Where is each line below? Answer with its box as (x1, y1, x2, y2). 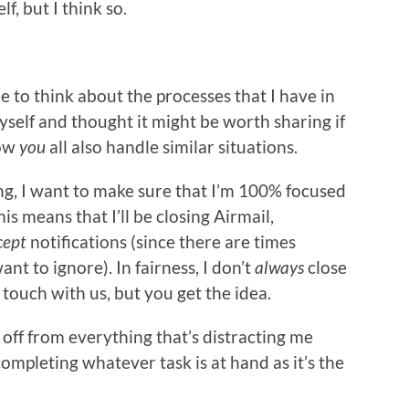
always (255, 256, 304, 278)
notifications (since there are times (30, 230, 296, 252)
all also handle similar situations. (46, 135, 298, 157)
